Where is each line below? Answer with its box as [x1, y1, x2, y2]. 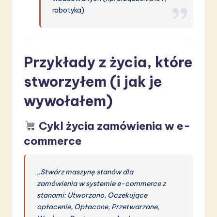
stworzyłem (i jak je [24, 73, 162, 91]
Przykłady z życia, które [24, 53, 192, 72]
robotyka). [52, 5, 86, 15]
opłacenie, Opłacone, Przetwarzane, [37, 202, 160, 212]
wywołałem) [24, 92, 113, 110]
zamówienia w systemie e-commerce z [37, 179, 166, 188]
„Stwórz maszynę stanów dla [37, 168, 134, 177]
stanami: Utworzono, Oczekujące [37, 191, 148, 200]
